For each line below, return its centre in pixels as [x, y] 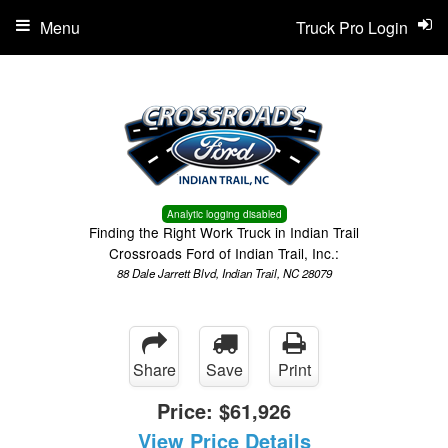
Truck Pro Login [352, 27]
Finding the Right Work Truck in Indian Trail [224, 232]
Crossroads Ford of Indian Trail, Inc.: [224, 253]
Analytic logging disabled [224, 214]
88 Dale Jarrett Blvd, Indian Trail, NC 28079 [224, 273]
